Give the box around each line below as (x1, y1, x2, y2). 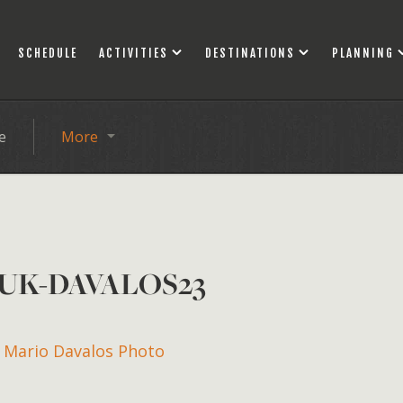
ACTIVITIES (99, 46, 168, 60)
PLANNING (332, 46, 394, 60)
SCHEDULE (18, 46, 77, 60)
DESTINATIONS (205, 46, 295, 60)
